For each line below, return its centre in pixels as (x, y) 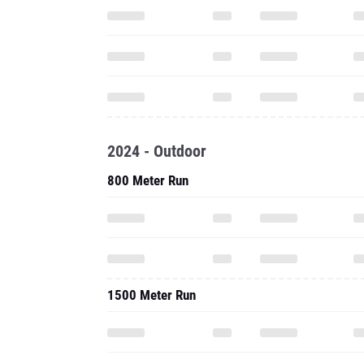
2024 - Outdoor (157, 151)
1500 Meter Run (152, 295)
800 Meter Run (148, 180)
